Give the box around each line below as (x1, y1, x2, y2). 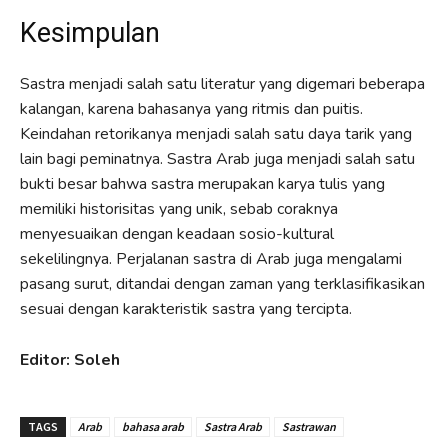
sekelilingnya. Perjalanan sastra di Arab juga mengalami (20, 247, 402, 270)
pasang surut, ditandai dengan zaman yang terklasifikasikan (20, 272, 425, 295)
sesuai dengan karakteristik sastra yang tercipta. (20, 297, 352, 320)
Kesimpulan (20, 16, 160, 49)
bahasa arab (122, 418, 184, 434)
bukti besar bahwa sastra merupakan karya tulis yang (20, 172, 385, 195)
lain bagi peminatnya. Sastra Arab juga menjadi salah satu (20, 147, 415, 170)
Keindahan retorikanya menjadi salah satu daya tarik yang (20, 122, 412, 145)
